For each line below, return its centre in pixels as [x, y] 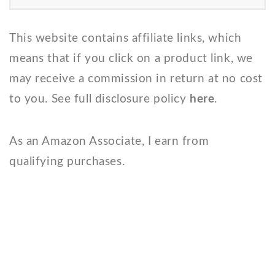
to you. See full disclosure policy [100, 99]
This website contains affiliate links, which [126, 39]
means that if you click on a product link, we [131, 59]
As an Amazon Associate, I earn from [109, 142]
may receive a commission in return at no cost [136, 79]
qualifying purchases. [67, 162]
